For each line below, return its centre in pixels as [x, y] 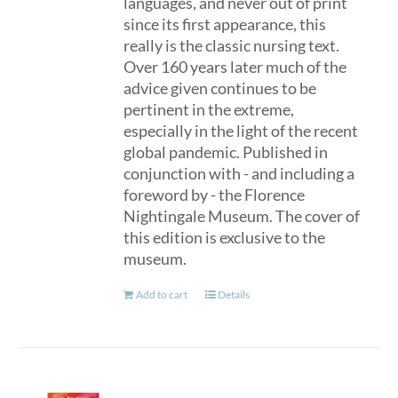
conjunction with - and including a [239, 173]
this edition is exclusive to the [225, 237]
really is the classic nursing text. [232, 45]
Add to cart [162, 295]
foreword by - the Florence [215, 195]
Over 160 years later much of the [235, 67]
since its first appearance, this [225, 24]
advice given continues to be [220, 88]
